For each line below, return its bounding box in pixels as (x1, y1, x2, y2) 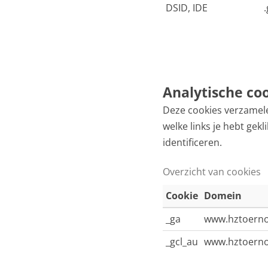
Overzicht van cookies (163, 165, 261, 178)
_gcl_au (166, 235, 198, 248)
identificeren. (163, 136, 222, 149)
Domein (204, 189, 242, 202)
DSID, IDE (166, 1, 208, 14)
